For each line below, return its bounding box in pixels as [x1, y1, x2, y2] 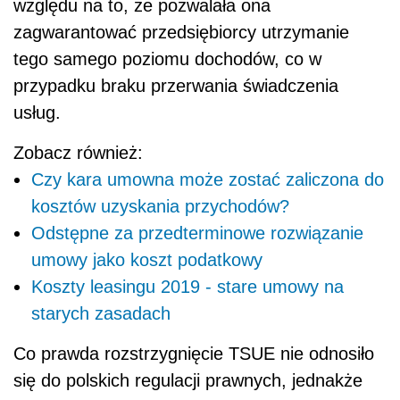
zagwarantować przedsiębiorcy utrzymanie [13, 22, 349, 43]
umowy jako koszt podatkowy [31, 250, 262, 271]
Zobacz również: [13, 143, 143, 163]
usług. [13, 103, 61, 123]
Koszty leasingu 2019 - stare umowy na [31, 277, 344, 297]
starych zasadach [31, 304, 171, 324]
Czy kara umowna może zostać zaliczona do [31, 170, 384, 190]
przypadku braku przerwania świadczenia [13, 76, 338, 96]
